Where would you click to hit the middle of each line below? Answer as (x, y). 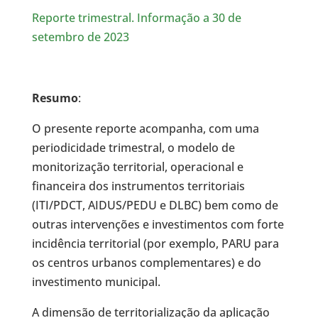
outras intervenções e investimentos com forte (158, 224)
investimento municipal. (96, 282)
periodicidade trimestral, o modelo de (133, 148)
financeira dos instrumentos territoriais (138, 186)
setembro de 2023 (80, 37)
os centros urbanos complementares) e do (146, 263)
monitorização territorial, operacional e (137, 167)
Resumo (55, 98)
